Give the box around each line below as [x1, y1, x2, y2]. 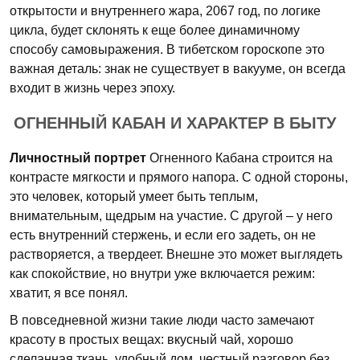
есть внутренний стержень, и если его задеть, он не [10, 228, 316, 242]
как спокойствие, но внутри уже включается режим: [10, 267, 315, 280]
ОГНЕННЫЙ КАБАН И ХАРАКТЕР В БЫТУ [14, 114, 336, 132]
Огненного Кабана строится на [146, 151, 333, 165]
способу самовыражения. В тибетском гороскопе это [10, 43, 325, 56]
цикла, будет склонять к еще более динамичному [10, 23, 300, 37]
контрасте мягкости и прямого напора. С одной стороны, [10, 170, 348, 184]
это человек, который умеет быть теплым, [10, 190, 258, 203]
